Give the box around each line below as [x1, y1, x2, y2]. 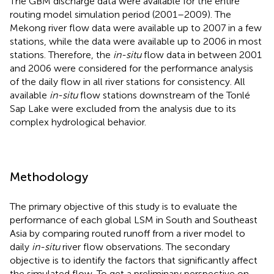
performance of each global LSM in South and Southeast [10, 213, 257, 226]
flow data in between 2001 [141, 48, 262, 61]
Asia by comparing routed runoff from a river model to [10, 227, 245, 239]
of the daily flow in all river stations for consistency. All [10, 75, 245, 87]
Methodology [10, 169, 88, 184]
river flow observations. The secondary [60, 240, 230, 253]
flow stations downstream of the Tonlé [78, 89, 250, 101]
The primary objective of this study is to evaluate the [10, 200, 237, 212]
